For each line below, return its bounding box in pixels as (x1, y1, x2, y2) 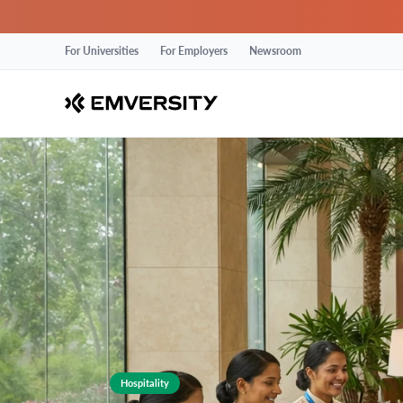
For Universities (65, 44, 139, 58)
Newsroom (249, 44, 301, 58)
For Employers (160, 44, 228, 58)
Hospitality (121, 376, 169, 389)
